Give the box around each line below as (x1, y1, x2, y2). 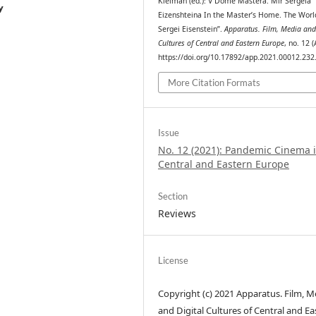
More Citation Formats (168, 76, 261, 88)
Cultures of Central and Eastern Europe (158, 38, 285, 49)
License (158, 255, 189, 266)
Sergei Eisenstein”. (158, 24, 225, 35)
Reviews (158, 206, 197, 220)
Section (158, 190, 188, 202)
